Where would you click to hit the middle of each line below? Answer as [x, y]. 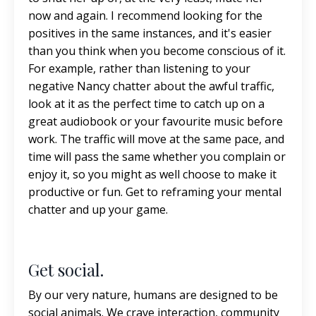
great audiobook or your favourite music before [156, 121]
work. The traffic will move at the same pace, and [156, 139]
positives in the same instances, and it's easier [150, 33]
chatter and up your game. [99, 209]
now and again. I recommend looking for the [145, 16]
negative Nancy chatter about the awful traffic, [151, 86]
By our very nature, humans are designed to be [153, 295]
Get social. [68, 269]
